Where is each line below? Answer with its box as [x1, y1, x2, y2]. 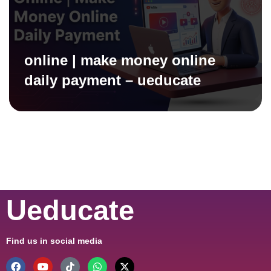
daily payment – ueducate [24, 71, 201, 88]
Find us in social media [6, 236, 102, 246]
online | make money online [24, 51, 215, 68]
